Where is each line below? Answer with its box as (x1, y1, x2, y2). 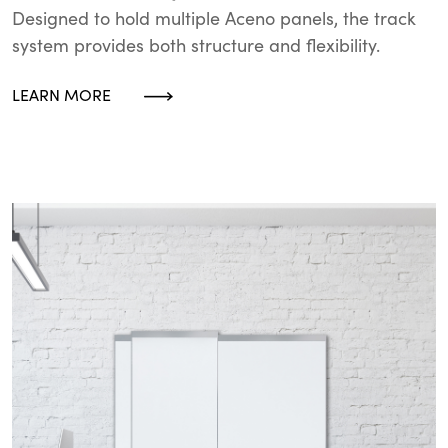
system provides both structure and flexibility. (12, 33, 380, 57)
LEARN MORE (12, 84, 111, 105)
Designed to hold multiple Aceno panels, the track (12, 6, 416, 30)
